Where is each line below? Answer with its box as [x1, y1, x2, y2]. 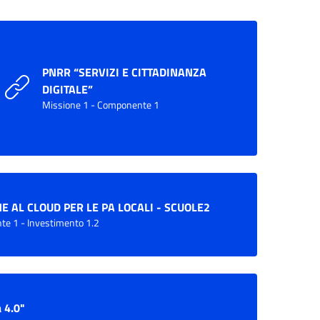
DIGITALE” [41, 80, 93, 98]
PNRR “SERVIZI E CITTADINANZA [41, 63, 206, 81]
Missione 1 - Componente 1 [41, 96, 159, 113]
